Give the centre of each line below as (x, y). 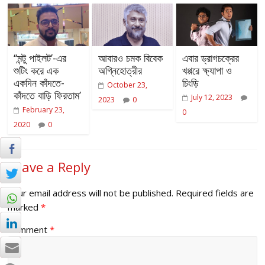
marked (25, 207)
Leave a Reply (49, 167)
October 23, (127, 85)
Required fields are (215, 193)
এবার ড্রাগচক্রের (210, 58)
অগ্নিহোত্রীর (120, 71)
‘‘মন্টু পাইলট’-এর (40, 58)
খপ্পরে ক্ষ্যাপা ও (207, 71)
